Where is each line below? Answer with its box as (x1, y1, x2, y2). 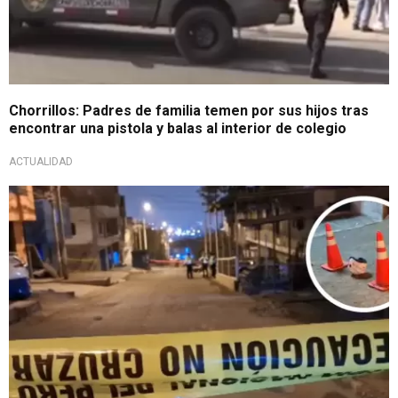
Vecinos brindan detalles (27, 193, 153, 206)
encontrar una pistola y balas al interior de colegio (9, 120, 346, 138)
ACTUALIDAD (9, 155, 73, 169)
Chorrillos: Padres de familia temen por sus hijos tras (9, 102, 369, 120)
